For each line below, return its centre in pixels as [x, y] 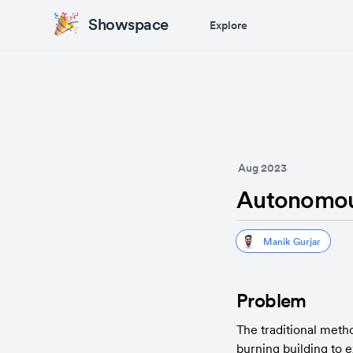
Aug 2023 [262, 168]
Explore [228, 25]
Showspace [128, 24]
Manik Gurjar [292, 241]
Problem [271, 301]
